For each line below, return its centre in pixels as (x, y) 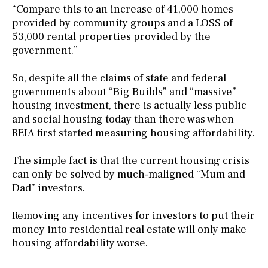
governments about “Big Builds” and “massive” (124, 92)
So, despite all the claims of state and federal (119, 78)
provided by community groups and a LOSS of (122, 23)
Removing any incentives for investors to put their (133, 215)
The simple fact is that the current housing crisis (131, 160)
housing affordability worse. (80, 243)
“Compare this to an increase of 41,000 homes (123, 9)
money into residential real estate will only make (129, 229)
